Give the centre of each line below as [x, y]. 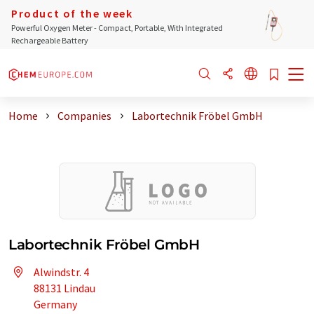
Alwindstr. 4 [61, 272]
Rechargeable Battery [50, 40]
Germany [55, 304]
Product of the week [72, 13]
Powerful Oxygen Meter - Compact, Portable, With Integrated [117, 28]
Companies [85, 116]
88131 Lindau [64, 288]
